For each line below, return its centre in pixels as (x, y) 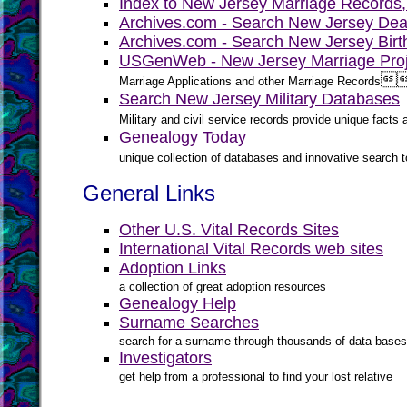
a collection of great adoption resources (223, 287)
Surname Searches (189, 323)
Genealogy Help (178, 303)
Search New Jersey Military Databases (259, 99)
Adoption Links (173, 268)
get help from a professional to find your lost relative (256, 377)
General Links (149, 193)
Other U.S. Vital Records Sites (229, 230)
